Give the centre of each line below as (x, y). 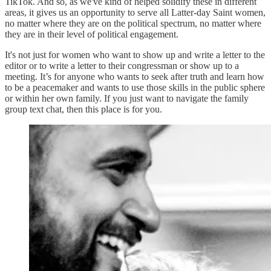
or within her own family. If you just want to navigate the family (127, 98)
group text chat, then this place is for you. (85, 109)
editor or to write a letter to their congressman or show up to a (122, 65)
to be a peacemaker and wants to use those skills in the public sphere (135, 87)
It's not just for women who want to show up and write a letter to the (135, 54)
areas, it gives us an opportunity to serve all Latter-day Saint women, (135, 12)
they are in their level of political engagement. (92, 34)
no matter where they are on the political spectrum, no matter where (133, 23)
